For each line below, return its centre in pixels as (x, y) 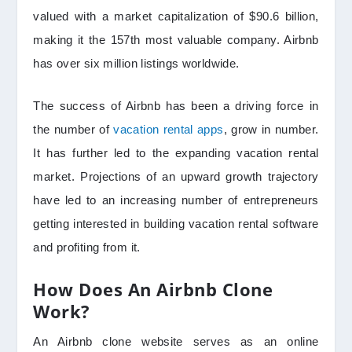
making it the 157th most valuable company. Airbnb (176, 40)
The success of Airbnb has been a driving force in (176, 106)
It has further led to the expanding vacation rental (176, 153)
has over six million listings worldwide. (138, 64)
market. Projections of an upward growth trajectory (176, 177)
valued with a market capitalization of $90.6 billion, (176, 16)
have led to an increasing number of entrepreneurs (176, 200)
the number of (73, 130)
